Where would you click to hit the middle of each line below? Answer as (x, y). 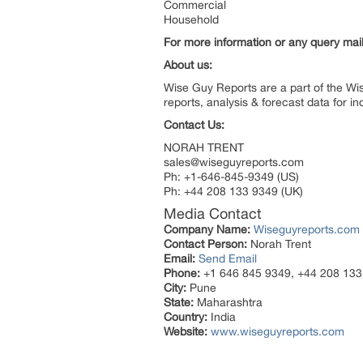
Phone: (182, 273)
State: (179, 302)
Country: (186, 317)
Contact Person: (205, 244)
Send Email (228, 258)
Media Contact (213, 214)
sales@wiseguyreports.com (234, 162)
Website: (186, 331)
